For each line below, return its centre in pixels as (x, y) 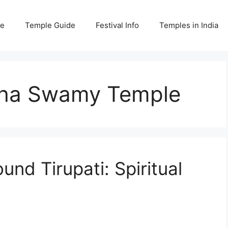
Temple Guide (50, 25)
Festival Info (117, 25)
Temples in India (189, 25)
